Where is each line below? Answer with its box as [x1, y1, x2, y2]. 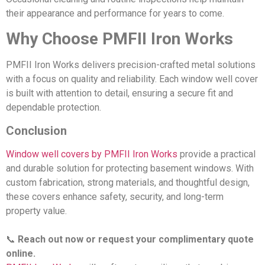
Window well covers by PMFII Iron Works [6, 148, 177, 160]
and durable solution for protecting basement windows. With [6, 162, 254, 174]
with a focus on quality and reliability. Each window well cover [6, 73, 258, 85]
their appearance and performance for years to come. [6, 8, 224, 20]
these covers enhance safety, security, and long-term [6, 190, 224, 202]
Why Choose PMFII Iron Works [6, 29, 233, 49]
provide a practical [177, 148, 256, 160]
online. [6, 247, 35, 259]
